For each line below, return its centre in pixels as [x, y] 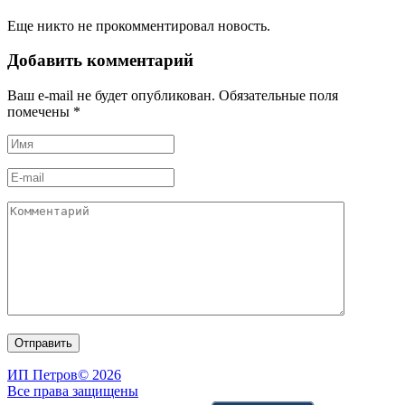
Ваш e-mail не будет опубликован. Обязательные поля [173, 95]
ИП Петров [42, 374]
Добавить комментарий [100, 61]
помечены [40, 111]
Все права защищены [73, 391]
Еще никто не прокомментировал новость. [139, 25]
